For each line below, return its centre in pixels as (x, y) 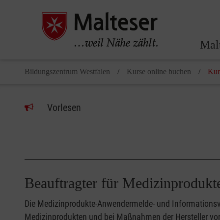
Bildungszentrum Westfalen (67, 72)
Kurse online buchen (159, 72)
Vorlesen (64, 108)
